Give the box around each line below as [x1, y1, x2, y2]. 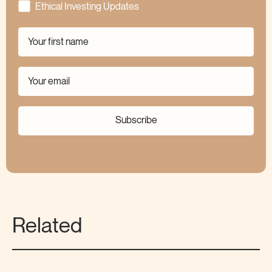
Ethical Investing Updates [35, 1, 139, 12]
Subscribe [115, 115, 157, 126]
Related [12, 215, 82, 238]
